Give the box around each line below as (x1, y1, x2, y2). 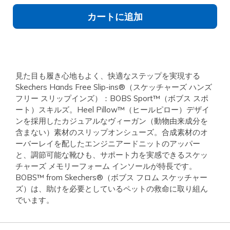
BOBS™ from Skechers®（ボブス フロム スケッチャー (15, 172, 207, 183)
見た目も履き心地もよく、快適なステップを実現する (15, 71, 200, 81)
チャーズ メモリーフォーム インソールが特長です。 (15, 161, 197, 171)
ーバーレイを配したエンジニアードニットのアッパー (15, 139, 200, 149)
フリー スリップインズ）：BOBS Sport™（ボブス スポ (15, 93, 208, 104)
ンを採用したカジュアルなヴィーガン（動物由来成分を (15, 116, 208, 126)
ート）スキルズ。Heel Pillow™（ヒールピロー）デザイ (15, 105, 209, 115)
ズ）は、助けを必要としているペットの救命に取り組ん (15, 184, 208, 194)
